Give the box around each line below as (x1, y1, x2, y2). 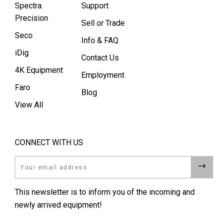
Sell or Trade (81, 18, 125, 28)
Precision (15, 13, 48, 23)
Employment (81, 70, 125, 80)
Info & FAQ (81, 36, 119, 46)
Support (81, 1, 109, 11)
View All (15, 100, 43, 110)
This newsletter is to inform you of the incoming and (15, 187, 195, 197)
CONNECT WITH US (15, 138, 83, 148)
